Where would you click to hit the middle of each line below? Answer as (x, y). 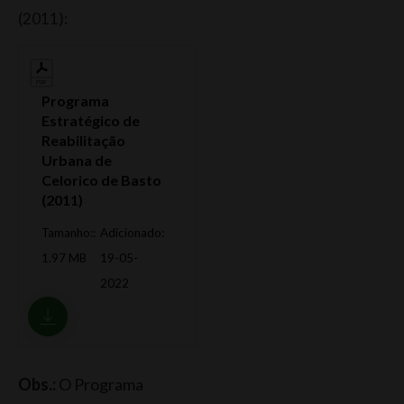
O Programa (100, 384)
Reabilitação (83, 140)
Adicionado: (132, 232)
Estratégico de (91, 120)
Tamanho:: (69, 232)
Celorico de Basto (101, 179)
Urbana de (77, 160)
